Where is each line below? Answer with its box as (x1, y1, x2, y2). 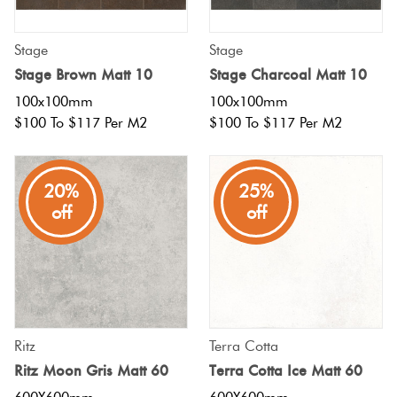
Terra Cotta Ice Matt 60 (209, 360, 362, 380)
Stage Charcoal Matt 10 (209, 65, 367, 85)
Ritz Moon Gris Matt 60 (14, 360, 168, 380)
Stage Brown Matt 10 (14, 65, 152, 85)
